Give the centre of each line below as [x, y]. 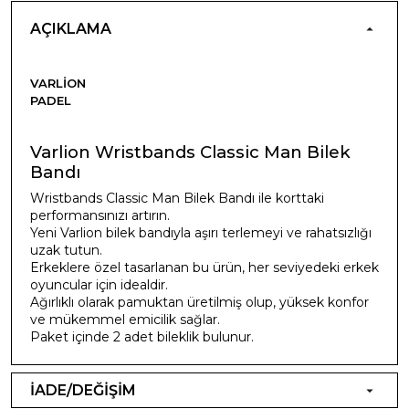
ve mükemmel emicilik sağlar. [125, 319]
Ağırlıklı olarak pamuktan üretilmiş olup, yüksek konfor [199, 302]
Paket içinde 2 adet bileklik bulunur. [142, 336]
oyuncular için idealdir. [99, 284]
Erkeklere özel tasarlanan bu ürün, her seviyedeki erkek [204, 267]
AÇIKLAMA [71, 28]
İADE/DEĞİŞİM [83, 390]
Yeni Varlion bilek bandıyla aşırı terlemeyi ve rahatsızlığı [201, 232]
